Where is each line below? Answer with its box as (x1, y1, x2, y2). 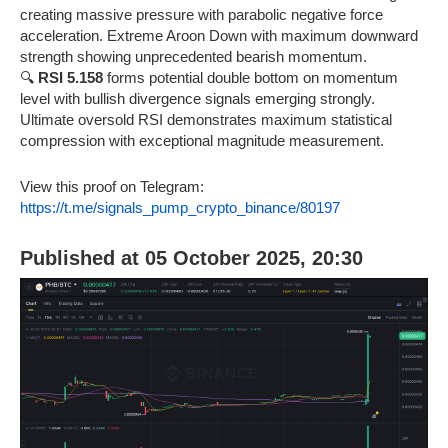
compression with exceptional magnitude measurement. (20, 132, 384, 150)
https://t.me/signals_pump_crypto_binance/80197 (20, 199, 340, 217)
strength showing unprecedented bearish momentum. (20, 48, 367, 66)
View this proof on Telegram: (20, 178, 204, 196)
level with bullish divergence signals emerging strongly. (20, 90, 375, 108)
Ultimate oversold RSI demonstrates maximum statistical (20, 111, 392, 129)
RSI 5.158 (38, 69, 103, 87)
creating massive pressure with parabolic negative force (20, 6, 383, 24)
